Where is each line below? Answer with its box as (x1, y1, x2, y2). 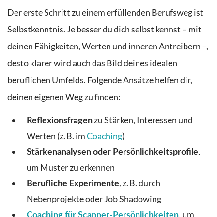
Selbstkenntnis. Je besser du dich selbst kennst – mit (7, 24, 201, 34)
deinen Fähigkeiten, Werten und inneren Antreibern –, (7, 41, 208, 51)
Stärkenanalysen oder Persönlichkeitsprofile (27, 148, 198, 156)
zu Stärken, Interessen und (93, 115, 193, 125)
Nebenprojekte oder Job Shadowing (27, 194, 161, 204)
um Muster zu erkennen (27, 162, 115, 173)
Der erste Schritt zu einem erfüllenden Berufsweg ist (7, 7, 203, 17)
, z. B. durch (119, 178, 160, 188)
